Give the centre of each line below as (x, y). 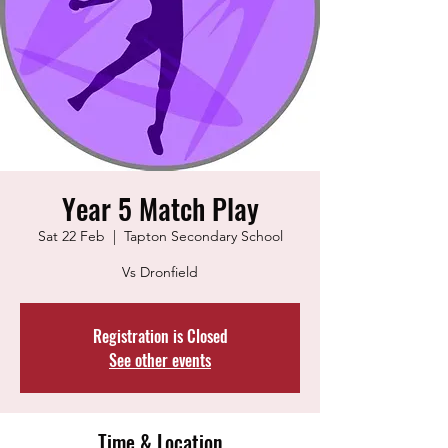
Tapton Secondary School (203, 236)
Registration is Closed (160, 336)
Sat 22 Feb (71, 236)
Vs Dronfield (160, 272)
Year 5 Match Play (160, 208)
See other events (160, 360)
